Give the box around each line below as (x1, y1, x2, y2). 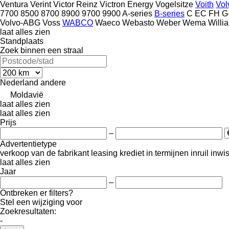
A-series (122, 9, 152, 18)
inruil (191, 148, 209, 157)
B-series (154, 9, 185, 18)
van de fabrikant (31, 148, 89, 157)
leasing (91, 148, 118, 157)
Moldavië (10, 90, 43, 99)
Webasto (122, 18, 154, 27)
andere (40, 78, 66, 87)
